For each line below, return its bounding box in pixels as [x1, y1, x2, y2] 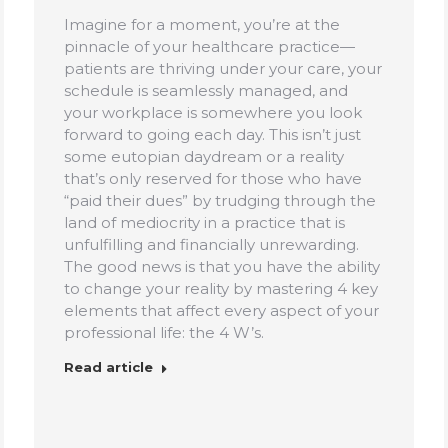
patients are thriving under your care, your [64, 58, 382, 78]
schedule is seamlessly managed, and [64, 80, 348, 100]
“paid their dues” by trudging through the [64, 190, 376, 210]
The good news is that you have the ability [64, 256, 380, 276]
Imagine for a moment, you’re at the [64, 14, 340, 34]
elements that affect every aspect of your [64, 300, 379, 320]
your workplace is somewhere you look [64, 102, 362, 122]
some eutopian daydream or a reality [64, 146, 344, 166]
